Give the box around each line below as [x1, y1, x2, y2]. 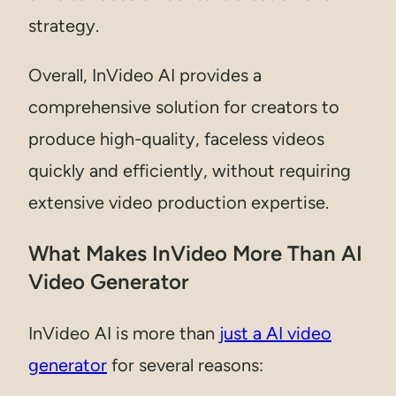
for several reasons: [107, 354, 263, 377]
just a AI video [219, 323, 331, 345]
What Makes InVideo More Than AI [28, 240, 362, 267]
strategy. [28, 15, 99, 37]
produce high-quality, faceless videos [28, 128, 324, 150]
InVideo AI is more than [28, 323, 219, 345]
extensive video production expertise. [28, 192, 329, 214]
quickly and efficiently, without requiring [28, 160, 351, 182]
